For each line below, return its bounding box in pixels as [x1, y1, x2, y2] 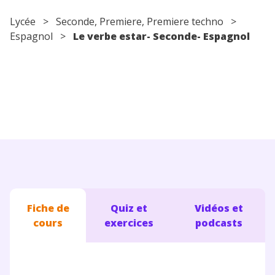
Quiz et [110, 201, 148, 215]
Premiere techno [147, 14, 223, 28]
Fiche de [26, 201, 69, 215]
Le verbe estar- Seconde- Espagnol [73, 29, 250, 43]
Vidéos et [194, 201, 243, 215]
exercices [104, 215, 154, 230]
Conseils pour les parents [10, 7, 141, 21]
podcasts [195, 215, 242, 230]
